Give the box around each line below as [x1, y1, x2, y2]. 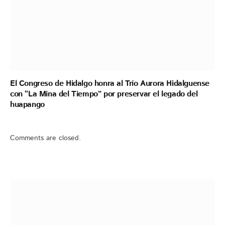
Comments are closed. [10, 133, 81, 144]
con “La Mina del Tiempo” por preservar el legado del [10, 88, 198, 100]
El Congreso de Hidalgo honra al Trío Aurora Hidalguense [10, 78, 210, 90]
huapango [10, 99, 45, 111]
